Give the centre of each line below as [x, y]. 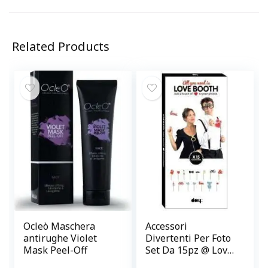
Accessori [167, 226]
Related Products [61, 46]
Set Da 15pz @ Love [189, 250]
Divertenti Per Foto [188, 238]
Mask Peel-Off [56, 250]
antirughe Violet [60, 238]
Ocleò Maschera [60, 226]
